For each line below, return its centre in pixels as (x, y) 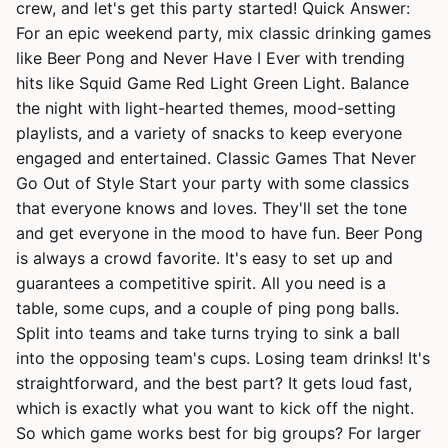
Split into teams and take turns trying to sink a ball (208, 333)
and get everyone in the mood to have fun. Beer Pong (219, 233)
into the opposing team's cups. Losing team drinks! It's (223, 358)
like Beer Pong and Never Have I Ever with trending (210, 58)
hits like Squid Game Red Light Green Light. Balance (212, 83)
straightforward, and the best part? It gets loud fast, (214, 383)
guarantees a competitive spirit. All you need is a (201, 283)
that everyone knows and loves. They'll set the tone (211, 208)
